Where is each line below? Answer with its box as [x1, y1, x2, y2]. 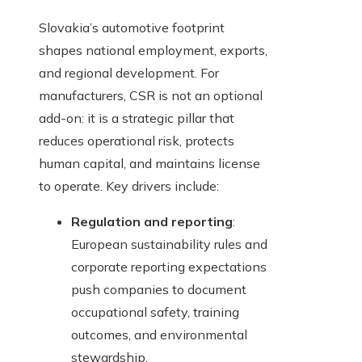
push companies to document [71, 281, 246, 298]
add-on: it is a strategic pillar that [39, 110, 234, 127]
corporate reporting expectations [71, 259, 267, 276]
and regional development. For [39, 65, 219, 82]
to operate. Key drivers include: [39, 178, 219, 195]
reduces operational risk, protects [39, 133, 234, 149]
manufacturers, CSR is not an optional [39, 87, 263, 104]
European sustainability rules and [71, 236, 267, 253]
